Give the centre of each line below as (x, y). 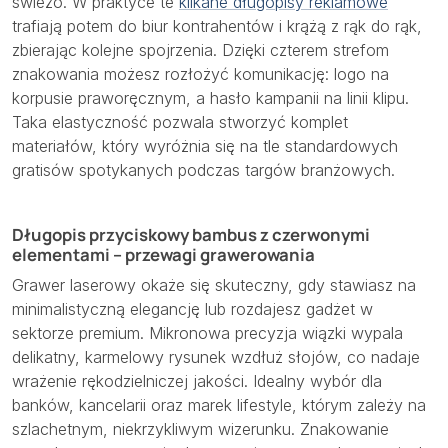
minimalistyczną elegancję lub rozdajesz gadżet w (192, 308)
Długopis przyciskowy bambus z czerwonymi (191, 234)
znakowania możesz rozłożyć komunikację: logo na (200, 73)
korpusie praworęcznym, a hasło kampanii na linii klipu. (210, 97)
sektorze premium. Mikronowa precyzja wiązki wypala (207, 332)
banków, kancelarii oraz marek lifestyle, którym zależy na (219, 404)
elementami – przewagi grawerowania (163, 254)
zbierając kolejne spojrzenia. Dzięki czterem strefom (200, 49)
